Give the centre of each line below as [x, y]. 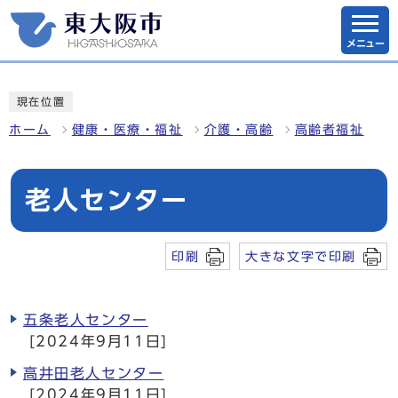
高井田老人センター [94, 373]
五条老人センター [86, 320]
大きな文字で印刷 [301, 256]
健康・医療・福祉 [127, 130]
